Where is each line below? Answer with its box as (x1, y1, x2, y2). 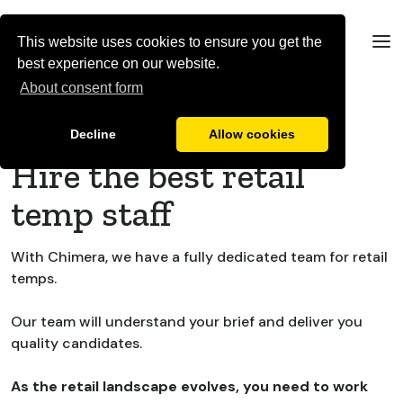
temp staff (11, 191, 172, 235)
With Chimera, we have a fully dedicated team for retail (11, 246, 388, 266)
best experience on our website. (17, 56, 220, 72)
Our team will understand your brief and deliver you (11, 311, 363, 331)
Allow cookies (209, 127, 296, 142)
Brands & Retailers (11, 124, 144, 144)
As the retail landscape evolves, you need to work (11, 376, 368, 396)
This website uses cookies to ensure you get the (17, 34, 323, 50)
